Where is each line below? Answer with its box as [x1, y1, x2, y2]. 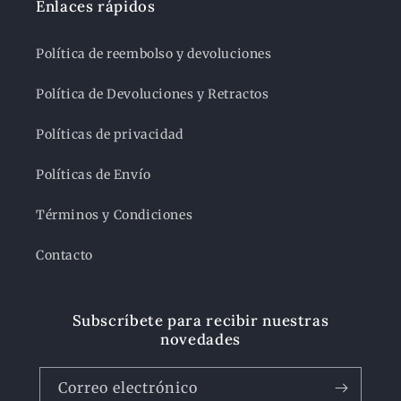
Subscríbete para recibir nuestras [72, 311, 329, 330]
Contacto [36, 247, 93, 263]
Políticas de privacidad [36, 126, 183, 142]
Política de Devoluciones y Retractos [36, 86, 269, 102]
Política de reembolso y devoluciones [36, 46, 272, 62]
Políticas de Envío [36, 166, 151, 183]
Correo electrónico [58, 379, 198, 397]
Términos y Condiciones [36, 207, 193, 223]
